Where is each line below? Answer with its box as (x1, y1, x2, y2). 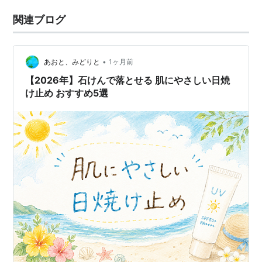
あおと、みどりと (44, 57, 101, 67)
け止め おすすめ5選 (25, 87, 109, 99)
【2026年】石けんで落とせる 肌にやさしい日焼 (25, 74, 230, 86)
